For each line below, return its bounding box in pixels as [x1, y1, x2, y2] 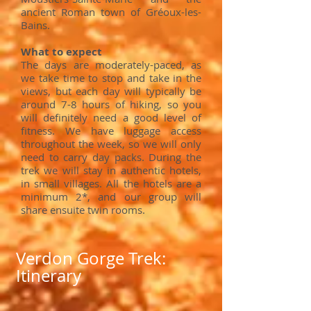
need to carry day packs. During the [21, 150, 201, 164]
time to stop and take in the [58, 71, 201, 85]
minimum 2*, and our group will [21, 190, 201, 203]
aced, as [159, 58, 201, 72]
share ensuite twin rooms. [21, 203, 151, 217]
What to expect [21, 44, 102, 59]
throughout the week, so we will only [21, 137, 201, 151]
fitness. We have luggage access [21, 124, 201, 137]
